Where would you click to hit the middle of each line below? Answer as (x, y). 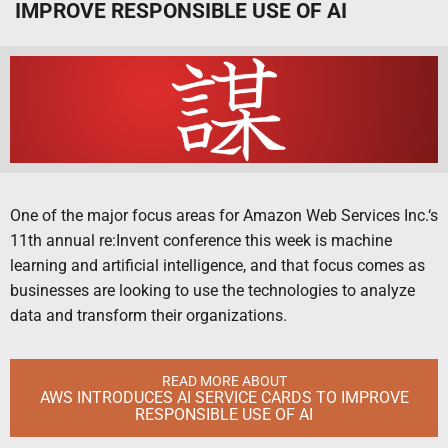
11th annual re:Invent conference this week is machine (201, 241)
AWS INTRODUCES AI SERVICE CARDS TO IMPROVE (224, 397)
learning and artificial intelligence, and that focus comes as (217, 266)
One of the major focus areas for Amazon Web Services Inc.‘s (224, 216)
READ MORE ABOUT (224, 381)
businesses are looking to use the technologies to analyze (212, 291)
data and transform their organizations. (148, 316)
